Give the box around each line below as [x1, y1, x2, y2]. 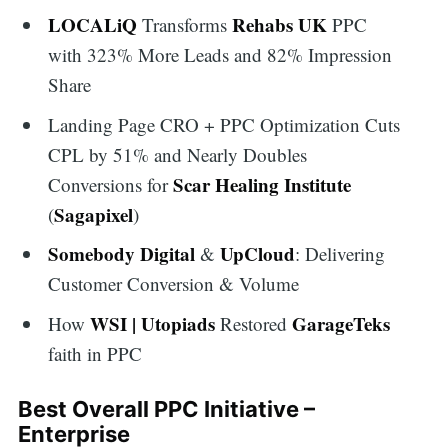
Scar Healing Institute [173, 170, 352, 198]
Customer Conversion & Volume [48, 271, 300, 297]
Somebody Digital [48, 240, 196, 268]
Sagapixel [54, 200, 134, 228]
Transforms [137, 12, 233, 38]
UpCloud [220, 240, 296, 268]
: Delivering [295, 241, 386, 267]
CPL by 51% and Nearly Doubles [48, 141, 308, 167]
